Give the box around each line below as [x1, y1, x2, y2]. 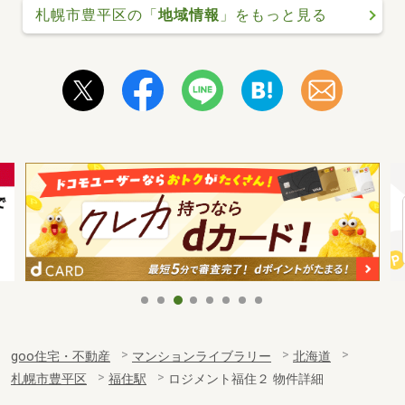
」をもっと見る [219, 5, 327, 24]
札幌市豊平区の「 [34, 5, 158, 24]
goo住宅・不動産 [11, 349, 110, 365]
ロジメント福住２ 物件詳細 [168, 372, 324, 388]
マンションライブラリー [132, 349, 271, 365]
